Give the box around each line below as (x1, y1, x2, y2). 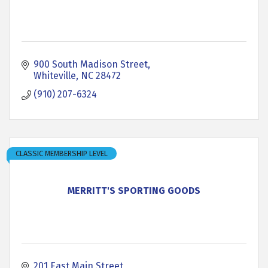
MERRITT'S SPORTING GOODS (68, 185, 200, 196)
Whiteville (33, 70, 76, 81)
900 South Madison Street (33, 59, 148, 70)
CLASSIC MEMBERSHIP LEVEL (16, 149, 108, 158)
